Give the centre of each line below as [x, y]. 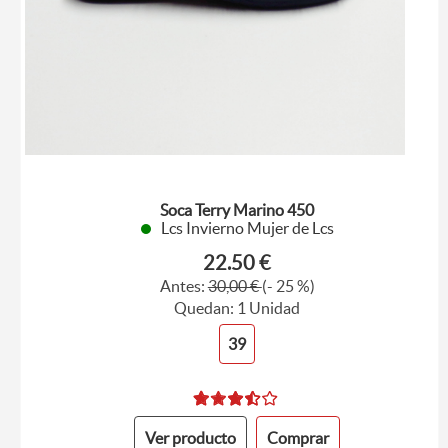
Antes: [183, 285]
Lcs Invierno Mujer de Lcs [247, 227]
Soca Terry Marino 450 [237, 209]
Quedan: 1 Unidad [237, 307]
